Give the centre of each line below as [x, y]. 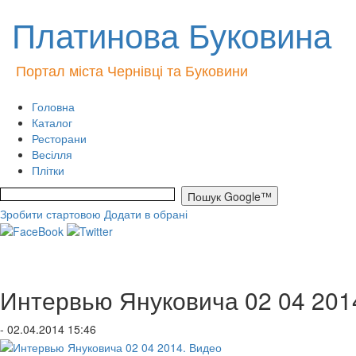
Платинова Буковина [172, 34]
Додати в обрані [146, 214]
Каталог [52, 122]
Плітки [48, 170]
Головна [53, 106]
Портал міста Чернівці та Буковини [132, 70]
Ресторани [59, 138]
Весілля [52, 154]
